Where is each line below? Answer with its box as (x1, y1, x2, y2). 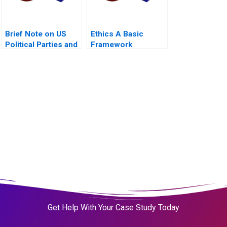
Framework (91, 40, 132, 49)
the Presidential (5, 50, 62, 60)
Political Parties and (5, 40, 78, 49)
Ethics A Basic (91, 29, 143, 39)
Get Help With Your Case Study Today (48, 203, 179, 212)
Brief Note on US (5, 29, 66, 39)
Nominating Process (5, 61, 81, 70)
